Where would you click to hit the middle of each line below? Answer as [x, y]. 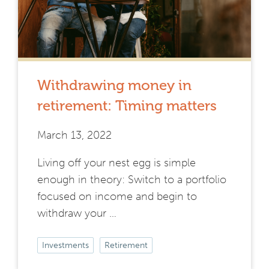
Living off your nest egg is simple [116, 162]
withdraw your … [77, 213]
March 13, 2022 [74, 135]
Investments [65, 245]
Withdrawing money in [114, 85]
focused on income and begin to [117, 196]
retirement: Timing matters [127, 105]
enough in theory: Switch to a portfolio [132, 179]
